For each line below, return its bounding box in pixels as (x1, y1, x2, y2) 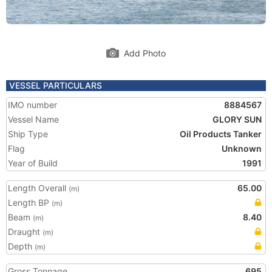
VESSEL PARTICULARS (9, 80, 102, 90)
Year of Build (8, 158, 58, 168)
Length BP (8, 197, 52, 208)
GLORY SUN (212, 114, 262, 124)
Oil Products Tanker (180, 129, 262, 139)
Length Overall (8, 183, 69, 193)
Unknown (222, 143, 262, 154)
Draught (8, 226, 42, 237)
